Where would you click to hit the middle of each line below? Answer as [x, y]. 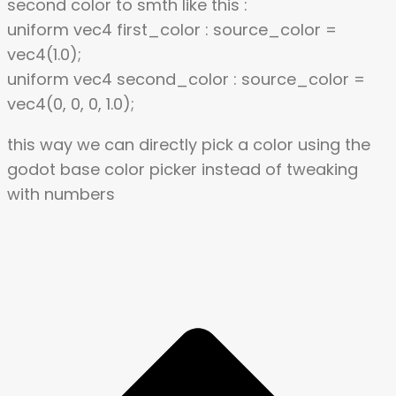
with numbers [61, 194]
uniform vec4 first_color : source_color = [172, 30]
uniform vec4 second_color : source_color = [186, 80]
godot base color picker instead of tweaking [183, 170]
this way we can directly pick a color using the [189, 145]
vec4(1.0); [44, 55]
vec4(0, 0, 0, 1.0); [71, 104]
